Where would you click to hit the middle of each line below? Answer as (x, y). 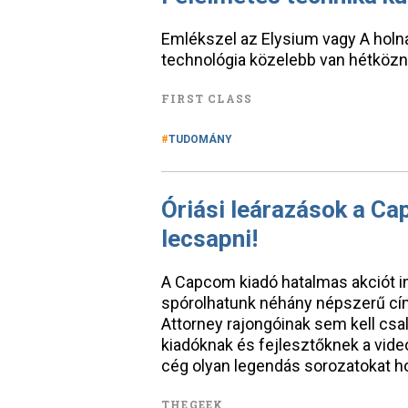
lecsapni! (209, 239)
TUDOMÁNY (200, 139)
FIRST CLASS (207, 98)
